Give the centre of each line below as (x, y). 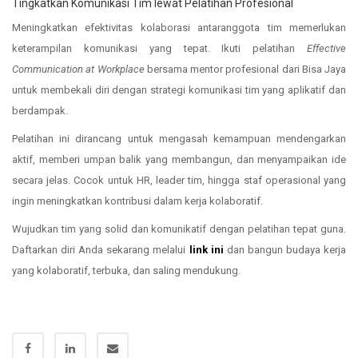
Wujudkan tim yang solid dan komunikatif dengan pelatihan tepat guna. (179, 229)
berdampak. (40, 110)
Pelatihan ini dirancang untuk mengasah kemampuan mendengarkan (179, 138)
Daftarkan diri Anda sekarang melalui (101, 249)
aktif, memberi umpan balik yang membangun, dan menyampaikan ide (179, 159)
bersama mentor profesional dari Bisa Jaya (245, 69)
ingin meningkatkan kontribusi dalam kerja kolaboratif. (137, 201)
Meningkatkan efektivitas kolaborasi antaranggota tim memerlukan (179, 27)
